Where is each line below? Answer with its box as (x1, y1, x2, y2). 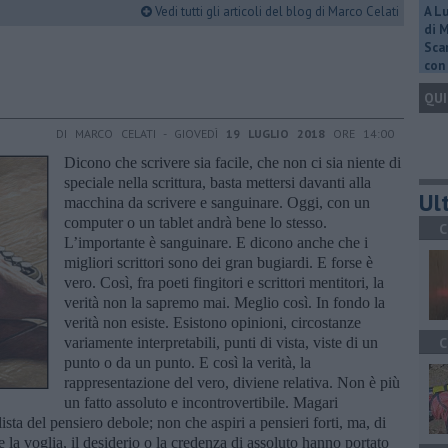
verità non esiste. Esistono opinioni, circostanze (64, 313, 361, 331)
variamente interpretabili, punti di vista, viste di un (64, 333, 378, 351)
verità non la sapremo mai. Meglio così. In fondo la (64, 293, 385, 311)
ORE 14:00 (325, 125, 394, 141)
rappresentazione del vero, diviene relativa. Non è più (64, 373, 400, 391)
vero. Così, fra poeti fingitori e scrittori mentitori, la (64, 273, 384, 291)
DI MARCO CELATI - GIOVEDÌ (56, 125, 226, 141)
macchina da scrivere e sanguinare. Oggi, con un (64, 193, 370, 211)
